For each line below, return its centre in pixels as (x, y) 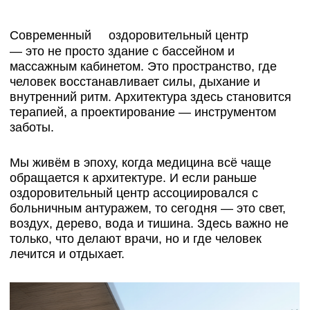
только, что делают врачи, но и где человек (97, 82)
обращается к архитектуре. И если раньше (95, 38)
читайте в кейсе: (108, 279)
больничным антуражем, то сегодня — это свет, (106, 60)
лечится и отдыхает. (48, 92)
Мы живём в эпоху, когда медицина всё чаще (100, 27)
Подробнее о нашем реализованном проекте (108, 268)
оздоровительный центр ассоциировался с (96, 49)
